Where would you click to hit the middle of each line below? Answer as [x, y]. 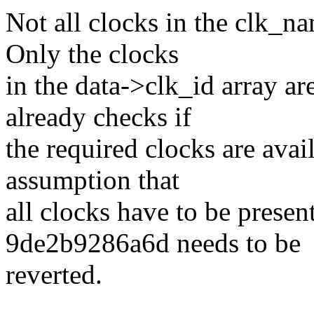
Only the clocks [92, 54]
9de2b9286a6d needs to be [153, 243]
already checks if [98, 117]
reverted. [54, 275]
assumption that [93, 180]
